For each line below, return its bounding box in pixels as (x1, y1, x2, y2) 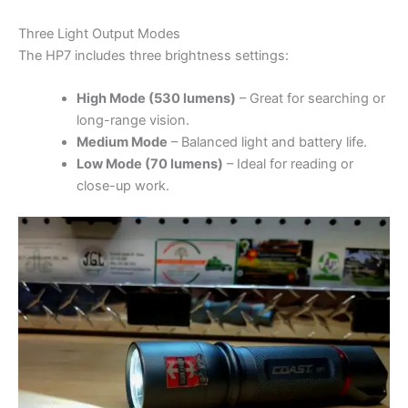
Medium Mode (76, 134, 168, 151)
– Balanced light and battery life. (167, 134, 367, 151)
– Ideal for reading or (222, 156, 353, 173)
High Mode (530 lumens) (76, 90, 236, 107)
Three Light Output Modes (18, 25, 180, 42)
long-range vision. (76, 112, 189, 129)
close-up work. (76, 178, 169, 195)
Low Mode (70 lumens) (76, 156, 223, 173)
